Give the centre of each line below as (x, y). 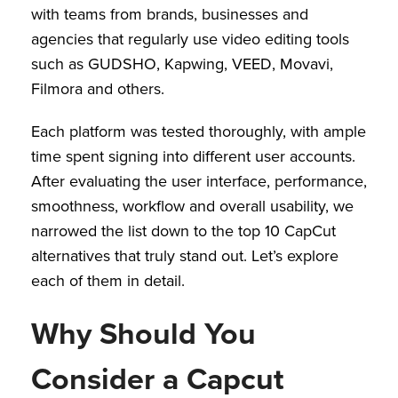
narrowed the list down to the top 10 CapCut (183, 231)
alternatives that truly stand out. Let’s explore (185, 256)
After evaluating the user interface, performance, (199, 181)
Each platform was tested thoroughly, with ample (199, 131)
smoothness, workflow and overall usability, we (192, 206)
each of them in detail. (108, 281)
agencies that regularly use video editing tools (190, 39)
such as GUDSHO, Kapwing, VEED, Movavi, (182, 64)
